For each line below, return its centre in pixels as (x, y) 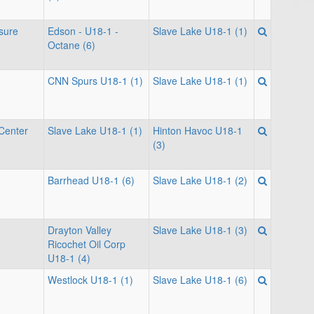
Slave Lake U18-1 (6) (200, 280)
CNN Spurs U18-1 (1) (95, 81)
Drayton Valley (80, 230)
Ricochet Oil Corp (87, 244)
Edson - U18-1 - (83, 31)
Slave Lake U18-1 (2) (200, 180)
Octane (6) (71, 45)
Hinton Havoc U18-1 (198, 130)
